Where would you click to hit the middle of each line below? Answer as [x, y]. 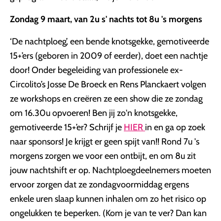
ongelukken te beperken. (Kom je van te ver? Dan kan [108, 213]
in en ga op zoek [175, 127]
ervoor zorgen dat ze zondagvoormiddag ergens [99, 184]
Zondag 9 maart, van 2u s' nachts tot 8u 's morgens [106, 19]
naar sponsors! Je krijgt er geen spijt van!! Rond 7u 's [105, 142]
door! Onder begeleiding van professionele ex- [96, 70]
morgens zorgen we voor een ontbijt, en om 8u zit [103, 156]
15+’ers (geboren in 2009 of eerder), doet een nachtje [109, 56]
